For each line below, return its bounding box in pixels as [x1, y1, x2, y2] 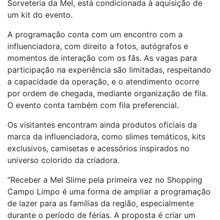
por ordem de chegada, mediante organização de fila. [7, 88, 208, 98]
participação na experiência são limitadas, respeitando [7, 65, 211, 75]
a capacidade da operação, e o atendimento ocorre [7, 77, 199, 86]
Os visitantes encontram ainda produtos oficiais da [7, 120, 197, 130]
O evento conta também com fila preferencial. [7, 100, 181, 110]
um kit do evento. [7, 10, 75, 20]
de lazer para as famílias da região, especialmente [7, 198, 194, 208]
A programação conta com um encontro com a [7, 29, 183, 39]
